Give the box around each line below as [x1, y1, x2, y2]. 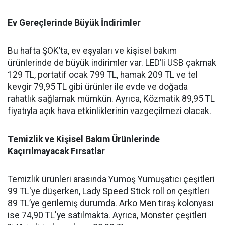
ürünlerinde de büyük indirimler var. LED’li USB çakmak [8, 58, 216, 68]
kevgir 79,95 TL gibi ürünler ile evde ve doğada [8, 82, 188, 92]
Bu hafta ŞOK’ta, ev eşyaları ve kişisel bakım [8, 46, 177, 56]
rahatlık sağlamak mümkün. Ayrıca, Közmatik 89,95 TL [8, 94, 215, 104]
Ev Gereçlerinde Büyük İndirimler [8, 18, 141, 28]
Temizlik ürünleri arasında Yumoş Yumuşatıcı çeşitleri [8, 174, 215, 184]
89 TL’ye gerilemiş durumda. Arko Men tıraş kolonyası [8, 198, 214, 208]
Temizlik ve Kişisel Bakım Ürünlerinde [8, 134, 160, 144]
